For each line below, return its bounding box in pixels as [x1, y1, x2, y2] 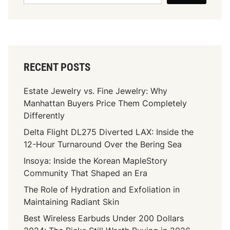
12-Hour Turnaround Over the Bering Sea [24, 139, 182, 149]
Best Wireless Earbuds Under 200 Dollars [24, 213, 184, 223]
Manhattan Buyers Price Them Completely [24, 98, 187, 108]
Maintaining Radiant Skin [24, 196, 120, 207]
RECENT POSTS [24, 61, 91, 73]
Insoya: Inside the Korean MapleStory [24, 155, 168, 166]
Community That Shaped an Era [24, 167, 148, 178]
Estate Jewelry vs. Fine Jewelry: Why [24, 85, 168, 96]
